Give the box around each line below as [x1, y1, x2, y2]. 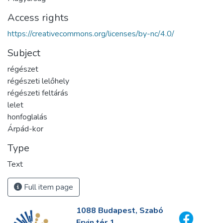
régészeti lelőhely [7, 76, 69, 87]
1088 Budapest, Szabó [76, 205, 163, 217]
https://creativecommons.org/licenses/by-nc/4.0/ [7, 28, 174, 40]
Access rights [7, 11, 69, 25]
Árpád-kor [7, 123, 43, 135]
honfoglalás [7, 111, 47, 123]
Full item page [22, 182, 73, 193]
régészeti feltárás [7, 88, 68, 99]
